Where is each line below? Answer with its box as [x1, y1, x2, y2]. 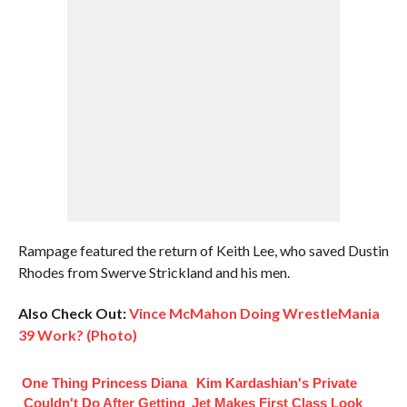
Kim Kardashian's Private [196, 375, 358, 391]
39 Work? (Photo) [17, 326, 137, 343]
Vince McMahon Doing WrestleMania [128, 304, 380, 322]
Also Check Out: [17, 304, 126, 322]
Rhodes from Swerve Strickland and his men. [17, 263, 290, 281]
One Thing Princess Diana [21, 375, 187, 391]
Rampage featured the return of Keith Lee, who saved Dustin [17, 242, 389, 259]
